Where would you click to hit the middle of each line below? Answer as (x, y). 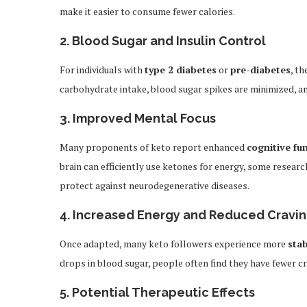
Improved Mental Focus (144, 118)
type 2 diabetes (181, 70)
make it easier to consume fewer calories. (147, 11)
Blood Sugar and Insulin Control (169, 41)
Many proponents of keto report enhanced (153, 147)
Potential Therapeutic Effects (163, 292)
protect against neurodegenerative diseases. (155, 185)
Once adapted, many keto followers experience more (174, 244)
